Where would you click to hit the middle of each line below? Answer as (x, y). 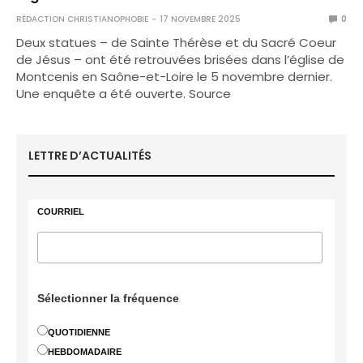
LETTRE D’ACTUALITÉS (90, 156)
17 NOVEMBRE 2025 (200, 19)
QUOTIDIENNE (79, 332)
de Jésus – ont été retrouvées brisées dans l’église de (181, 60)
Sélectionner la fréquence (109, 298)
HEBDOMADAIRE (85, 352)
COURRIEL (61, 211)
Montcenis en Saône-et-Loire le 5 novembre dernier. (175, 77)
